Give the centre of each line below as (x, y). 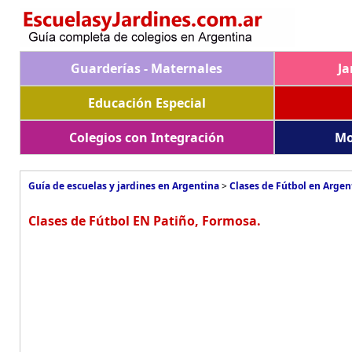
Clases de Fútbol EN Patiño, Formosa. (145, 221)
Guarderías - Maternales (147, 68)
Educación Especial (147, 103)
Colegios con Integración (147, 137)
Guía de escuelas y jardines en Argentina (124, 186)
